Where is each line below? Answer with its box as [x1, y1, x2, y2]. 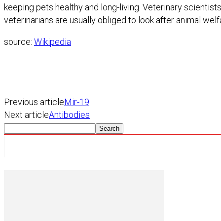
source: [4, 36, 34, 47]
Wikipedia [34, 36, 71, 47]
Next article [4, 109, 49, 120]
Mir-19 [64, 96, 89, 107]
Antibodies [49, 109, 90, 120]
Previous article [4, 96, 64, 107]
